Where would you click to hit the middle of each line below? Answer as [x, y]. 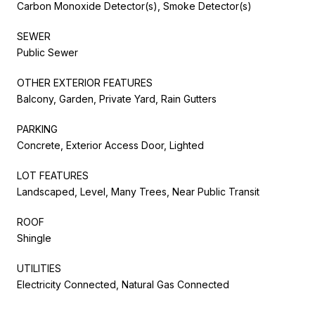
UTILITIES [39, 268]
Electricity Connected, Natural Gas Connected [123, 284]
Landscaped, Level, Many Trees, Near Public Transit [138, 191]
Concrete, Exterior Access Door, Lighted [110, 145]
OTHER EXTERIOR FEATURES [85, 82]
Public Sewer [47, 52]
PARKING [37, 129]
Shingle [34, 238]
